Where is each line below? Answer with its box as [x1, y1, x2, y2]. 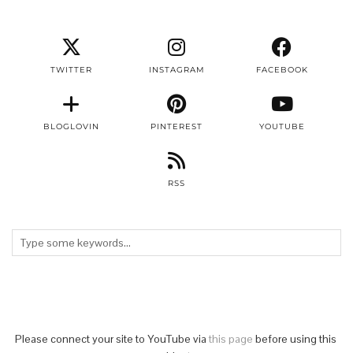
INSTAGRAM [148, 64, 205, 75]
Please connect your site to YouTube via [15, 331, 209, 346]
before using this [253, 331, 336, 346]
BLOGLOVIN [43, 121, 99, 132]
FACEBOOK [255, 64, 308, 75]
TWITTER [50, 64, 92, 75]
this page [209, 331, 253, 346]
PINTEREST [150, 121, 203, 132]
